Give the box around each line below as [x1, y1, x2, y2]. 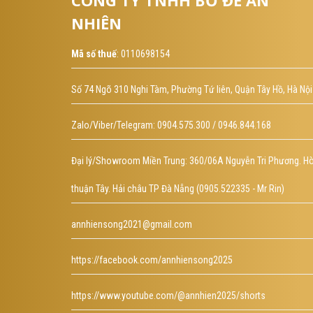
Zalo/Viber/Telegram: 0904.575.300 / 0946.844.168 [71, 119, 271, 131]
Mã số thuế [71, 48, 117, 60]
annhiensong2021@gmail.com [71, 219, 192, 231]
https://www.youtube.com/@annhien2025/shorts [71, 290, 265, 302]
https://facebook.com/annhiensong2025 [71, 254, 233, 266]
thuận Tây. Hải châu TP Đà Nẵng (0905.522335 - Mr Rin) [71, 183, 284, 195]
